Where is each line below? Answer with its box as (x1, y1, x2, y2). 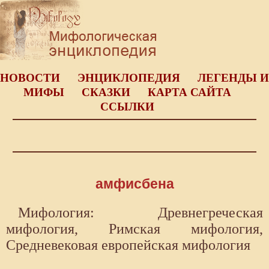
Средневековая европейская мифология (6, 237, 250, 253)
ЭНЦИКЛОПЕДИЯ (77, 71, 180, 84)
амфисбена (95, 176, 174, 192)
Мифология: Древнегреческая (18, 205, 263, 221)
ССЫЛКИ (100, 100, 154, 113)
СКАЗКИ (81, 86, 130, 98)
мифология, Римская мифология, (6, 221, 263, 237)
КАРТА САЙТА (147, 86, 231, 98)
